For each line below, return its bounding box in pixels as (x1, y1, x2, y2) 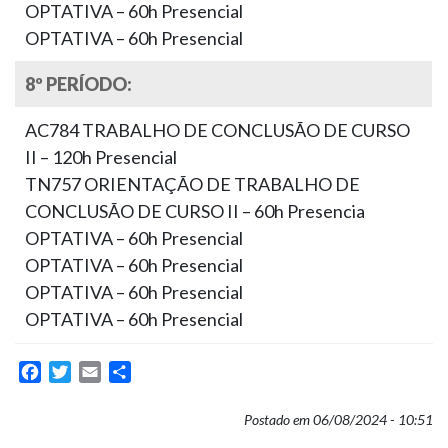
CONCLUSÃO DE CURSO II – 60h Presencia (25, 199, 365, 222)
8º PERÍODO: (25, 72, 132, 95)
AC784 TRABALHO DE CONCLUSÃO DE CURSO (25, 118, 410, 141)
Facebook (41, 361, 111, 381)
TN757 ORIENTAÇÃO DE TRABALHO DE (25, 172, 360, 195)
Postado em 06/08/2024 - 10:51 (244, 410, 433, 428)
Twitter (71, 361, 123, 381)
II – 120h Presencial (25, 145, 177, 168)
